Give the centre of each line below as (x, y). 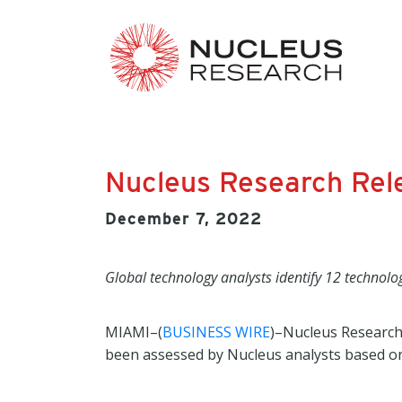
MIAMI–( (134, 332)
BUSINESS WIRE (216, 332)
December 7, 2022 (184, 218)
